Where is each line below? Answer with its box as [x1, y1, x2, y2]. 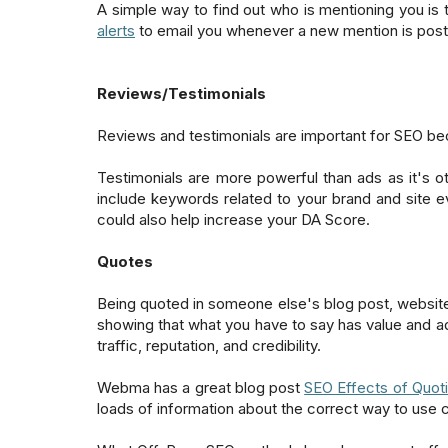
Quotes [97, 251, 153, 271]
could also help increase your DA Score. [97, 209, 374, 229]
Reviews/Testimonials [97, 83, 266, 103]
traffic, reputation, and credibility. [97, 335, 321, 355]
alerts [97, 20, 135, 40]
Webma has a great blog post [97, 377, 305, 397]
